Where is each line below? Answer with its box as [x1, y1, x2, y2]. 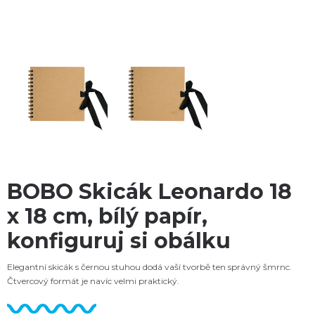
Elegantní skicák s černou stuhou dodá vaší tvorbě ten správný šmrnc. [7, 261, 292, 272]
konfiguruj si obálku [7, 227, 231, 254]
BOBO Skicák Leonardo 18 [7, 178, 292, 205]
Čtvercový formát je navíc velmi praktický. [7, 275, 179, 286]
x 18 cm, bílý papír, [7, 202, 207, 229]
